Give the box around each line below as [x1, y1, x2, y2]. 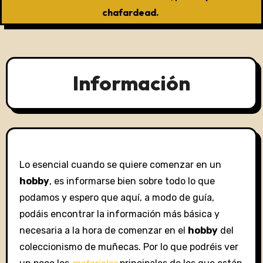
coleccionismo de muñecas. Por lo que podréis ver [19, 241, 238, 252]
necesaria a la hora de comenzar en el [19, 224, 188, 236]
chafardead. [102, 6, 159, 18]
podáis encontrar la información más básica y [19, 208, 220, 220]
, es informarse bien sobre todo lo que [49, 175, 215, 187]
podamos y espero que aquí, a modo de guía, [19, 191, 214, 203]
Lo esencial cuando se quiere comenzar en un [19, 159, 221, 170]
